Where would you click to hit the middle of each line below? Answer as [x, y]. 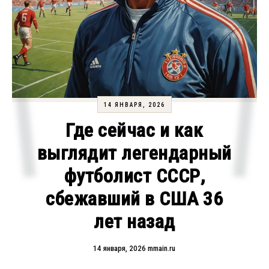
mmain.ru [162, 248]
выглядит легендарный [134, 153]
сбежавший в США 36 [134, 199]
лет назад [134, 222]
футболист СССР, [134, 176]
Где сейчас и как [134, 130]
